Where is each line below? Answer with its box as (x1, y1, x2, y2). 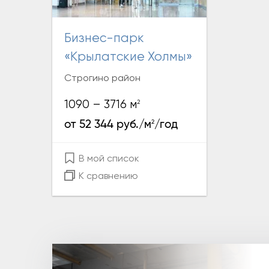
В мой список (76, 154, 139, 164)
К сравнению (76, 172, 138, 181)
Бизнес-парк (64, 32, 71, 45)
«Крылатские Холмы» (64, 51, 192, 64)
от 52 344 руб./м (64, 119, 151, 130)
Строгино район (64, 74, 141, 83)
